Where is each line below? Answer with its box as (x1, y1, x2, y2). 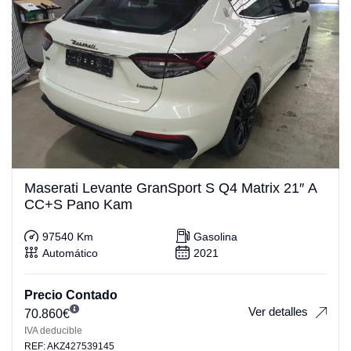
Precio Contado (24, 288, 118, 302)
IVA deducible (24, 324, 82, 336)
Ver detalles (248, 305, 308, 319)
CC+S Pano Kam (24, 196, 132, 212)
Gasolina (194, 230, 237, 244)
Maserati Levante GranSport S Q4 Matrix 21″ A (24, 179, 317, 196)
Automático (42, 247, 98, 260)
